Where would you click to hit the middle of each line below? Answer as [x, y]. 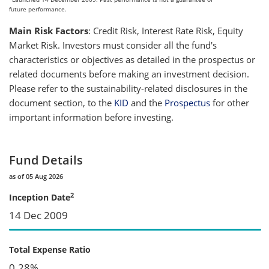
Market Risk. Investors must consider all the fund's [113, 45]
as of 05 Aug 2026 [36, 176]
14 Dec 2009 [38, 215]
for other [230, 102]
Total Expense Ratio [50, 249]
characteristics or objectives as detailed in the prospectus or [132, 59]
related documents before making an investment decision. [129, 74]
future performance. [38, 9]
